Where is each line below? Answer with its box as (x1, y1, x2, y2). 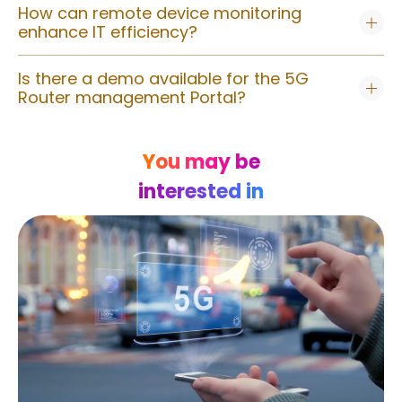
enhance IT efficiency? (18, 21, 197, 44)
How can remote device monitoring (18, 2, 301, 25)
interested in (138, 178, 264, 206)
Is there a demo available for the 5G (18, 67, 309, 91)
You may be (142, 148, 260, 177)
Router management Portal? (18, 86, 246, 109)
